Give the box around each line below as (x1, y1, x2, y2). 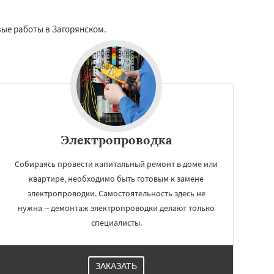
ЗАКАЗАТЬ (95, 261, 137, 271)
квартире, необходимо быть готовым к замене (29, 172, 204, 184)
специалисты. (91, 217, 142, 228)
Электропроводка (61, 131, 172, 147)
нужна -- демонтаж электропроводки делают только (18, 202, 215, 213)
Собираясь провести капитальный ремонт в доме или (15, 158, 218, 169)
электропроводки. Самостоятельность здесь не (27, 187, 206, 199)
